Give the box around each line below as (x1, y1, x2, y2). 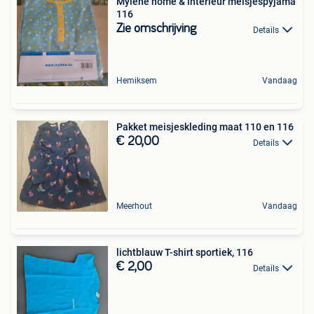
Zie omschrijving (116, 22, 196, 36)
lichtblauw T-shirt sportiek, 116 (116, 247, 253, 259)
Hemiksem (116, 76, 157, 86)
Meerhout (116, 201, 152, 212)
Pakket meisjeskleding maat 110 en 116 (116, 121, 294, 133)
